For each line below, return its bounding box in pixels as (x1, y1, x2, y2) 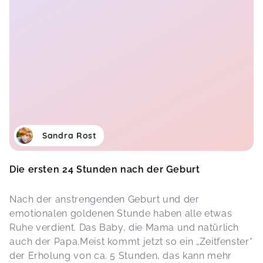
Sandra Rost (42, 130, 97, 141)
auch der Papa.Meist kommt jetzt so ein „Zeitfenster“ (9, 236, 253, 247)
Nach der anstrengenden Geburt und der (9, 194, 200, 205)
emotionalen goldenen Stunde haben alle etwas (9, 208, 232, 219)
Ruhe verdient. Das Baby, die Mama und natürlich (9, 222, 240, 233)
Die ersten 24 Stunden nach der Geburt (9, 164, 200, 175)
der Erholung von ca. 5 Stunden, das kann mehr (9, 250, 232, 261)
